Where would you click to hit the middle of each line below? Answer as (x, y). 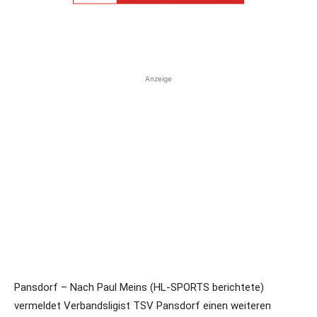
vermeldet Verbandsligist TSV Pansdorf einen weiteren (143, 305)
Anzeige (158, 78)
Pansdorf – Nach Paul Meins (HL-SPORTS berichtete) (139, 287)
